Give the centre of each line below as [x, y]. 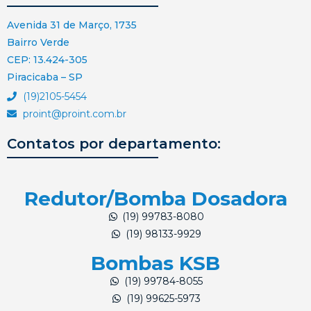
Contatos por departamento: [114, 143]
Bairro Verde [38, 42]
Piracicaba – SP [45, 77]
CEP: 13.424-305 [47, 59]
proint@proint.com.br [74, 114]
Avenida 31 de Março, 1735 [72, 25]
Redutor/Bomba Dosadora [155, 198]
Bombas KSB [155, 263]
